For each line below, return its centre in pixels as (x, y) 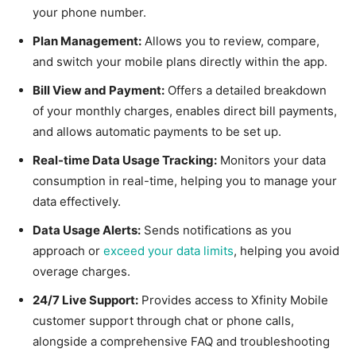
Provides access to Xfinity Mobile (233, 300)
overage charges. (81, 272)
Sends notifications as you (216, 230)
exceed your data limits (168, 251)
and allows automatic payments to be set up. (157, 132)
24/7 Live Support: (85, 300)
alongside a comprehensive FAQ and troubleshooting (181, 342)
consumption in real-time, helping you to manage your (185, 181)
